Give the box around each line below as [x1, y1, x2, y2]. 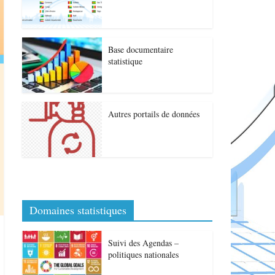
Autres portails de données [108, 108, 199, 120]
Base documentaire [108, 44, 173, 55]
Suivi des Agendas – [108, 237, 179, 249]
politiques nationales [108, 249, 179, 260]
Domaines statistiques [29, 203, 126, 217]
